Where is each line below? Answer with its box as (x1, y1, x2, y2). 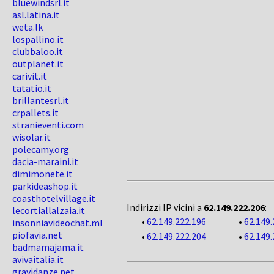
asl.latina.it (12, 9, 60, 21)
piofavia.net (12, 229, 62, 241)
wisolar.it (12, 131, 51, 143)
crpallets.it (12, 106, 59, 119)
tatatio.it (12, 82, 51, 94)
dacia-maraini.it (12, 155, 78, 168)
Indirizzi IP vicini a (127, 201, 204, 213)
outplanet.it (12, 57, 64, 70)
